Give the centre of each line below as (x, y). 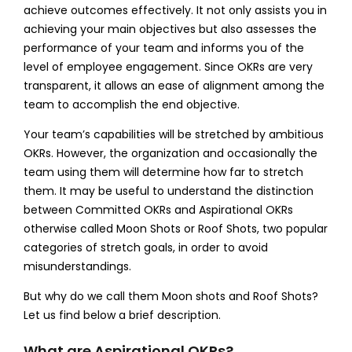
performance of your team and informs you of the (163, 48)
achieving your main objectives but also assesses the (170, 29)
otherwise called (70, 228)
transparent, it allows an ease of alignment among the (174, 85)
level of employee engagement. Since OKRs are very (168, 66)
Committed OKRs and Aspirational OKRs (184, 209)
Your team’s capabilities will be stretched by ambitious (173, 134)
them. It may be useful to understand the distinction (168, 191)
